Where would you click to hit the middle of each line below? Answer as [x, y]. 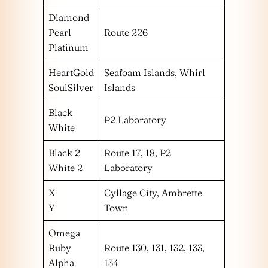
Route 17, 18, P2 [138, 153]
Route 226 [126, 33]
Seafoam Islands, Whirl [155, 73]
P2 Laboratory [135, 120]
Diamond [69, 18]
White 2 [66, 168]
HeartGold [71, 73]
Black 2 [64, 153]
